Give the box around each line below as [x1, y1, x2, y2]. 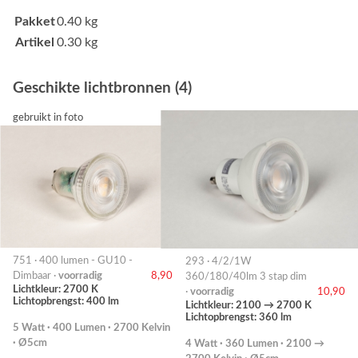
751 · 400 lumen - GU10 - [13, 255, 133, 265]
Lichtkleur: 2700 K [13, 284, 98, 294]
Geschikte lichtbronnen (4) [13, 80, 192, 96]
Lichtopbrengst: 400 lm [13, 296, 119, 306]
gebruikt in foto [13, 112, 83, 122]
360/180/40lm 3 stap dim [185, 271, 307, 281]
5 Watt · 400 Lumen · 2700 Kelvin [13, 322, 170, 332]
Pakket [14, 14, 55, 28]
